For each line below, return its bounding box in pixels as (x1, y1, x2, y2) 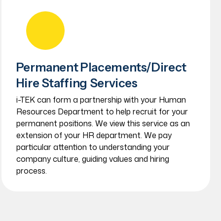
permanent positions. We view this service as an (16, 118, 190, 129)
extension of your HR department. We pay (16, 130, 172, 141)
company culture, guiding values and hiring (16, 153, 169, 164)
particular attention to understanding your (16, 142, 170, 152)
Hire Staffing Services (16, 76, 138, 90)
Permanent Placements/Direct (16, 60, 186, 74)
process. (16, 165, 47, 176)
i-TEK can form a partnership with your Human (16, 94, 186, 105)
